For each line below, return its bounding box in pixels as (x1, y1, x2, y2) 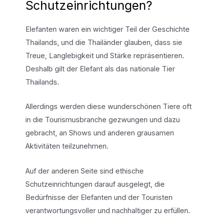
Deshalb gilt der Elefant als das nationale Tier (25, 65, 175, 74)
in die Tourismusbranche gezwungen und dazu (25, 115, 180, 125)
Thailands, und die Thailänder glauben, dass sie (25, 38, 182, 47)
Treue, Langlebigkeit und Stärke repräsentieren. (25, 51, 184, 61)
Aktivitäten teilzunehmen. (25, 142, 109, 151)
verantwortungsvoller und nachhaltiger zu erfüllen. (25, 206, 190, 215)
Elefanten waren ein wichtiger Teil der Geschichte (25, 25, 190, 34)
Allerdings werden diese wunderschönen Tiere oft (25, 102, 192, 111)
